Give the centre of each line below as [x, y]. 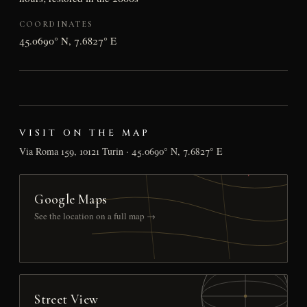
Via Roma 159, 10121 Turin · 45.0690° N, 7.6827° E [121, 151]
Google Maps [71, 199]
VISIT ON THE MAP [85, 133]
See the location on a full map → [95, 216]
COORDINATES [56, 24]
